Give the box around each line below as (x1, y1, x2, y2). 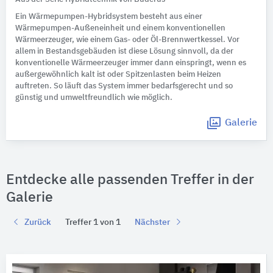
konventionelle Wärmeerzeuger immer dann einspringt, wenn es (15, 59, 246, 67)
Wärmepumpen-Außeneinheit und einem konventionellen (15, 24, 225, 32)
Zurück (21, 218, 51, 227)
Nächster (135, 218, 174, 227)
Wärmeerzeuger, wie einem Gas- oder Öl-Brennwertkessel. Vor (15, 36, 239, 44)
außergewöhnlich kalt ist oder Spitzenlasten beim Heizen (15, 71, 221, 79)
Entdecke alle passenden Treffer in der (6, 173, 254, 187)
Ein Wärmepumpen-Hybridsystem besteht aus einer (15, 13, 202, 21)
